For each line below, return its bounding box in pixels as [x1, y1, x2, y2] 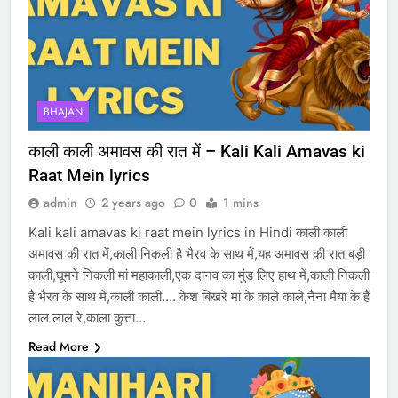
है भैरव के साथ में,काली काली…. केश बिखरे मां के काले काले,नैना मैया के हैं [28, 288, 370, 306]
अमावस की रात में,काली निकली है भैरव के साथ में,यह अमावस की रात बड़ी [28, 245, 365, 263]
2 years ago [101, 194, 165, 212]
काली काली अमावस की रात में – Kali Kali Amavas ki [28, 141, 365, 163]
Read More [28, 338, 89, 356]
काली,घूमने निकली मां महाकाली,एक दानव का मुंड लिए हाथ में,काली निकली [28, 267, 370, 284]
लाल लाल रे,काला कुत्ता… [28, 309, 146, 327]
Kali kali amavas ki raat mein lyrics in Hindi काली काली [28, 224, 347, 242]
